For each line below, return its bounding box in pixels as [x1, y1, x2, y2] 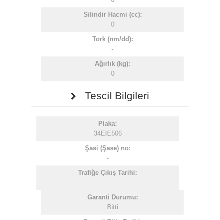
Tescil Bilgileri [76, 90, 149, 101]
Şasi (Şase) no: [84, 144, 131, 152]
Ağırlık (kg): [95, 60, 130, 67]
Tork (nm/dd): [92, 35, 133, 43]
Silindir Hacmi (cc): [83, 11, 142, 18]
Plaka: [98, 120, 117, 127]
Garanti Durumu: [87, 193, 138, 201]
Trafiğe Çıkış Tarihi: [78, 169, 137, 176]
